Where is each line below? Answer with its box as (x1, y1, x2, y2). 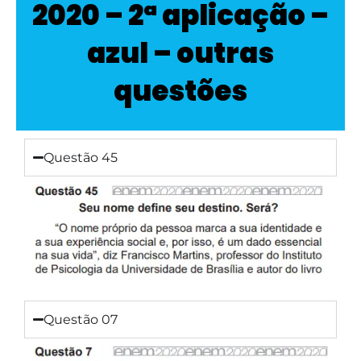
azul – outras (87, 33, 274, 73)
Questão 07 (44, 312, 118, 328)
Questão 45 (44, 149, 118, 165)
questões (114, 71, 247, 110)
